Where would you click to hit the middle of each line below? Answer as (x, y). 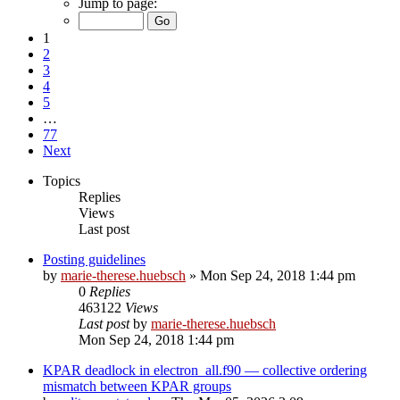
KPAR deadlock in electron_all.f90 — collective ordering (205, 370)
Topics (62, 180)
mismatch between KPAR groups (137, 386)
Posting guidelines (94, 259)
